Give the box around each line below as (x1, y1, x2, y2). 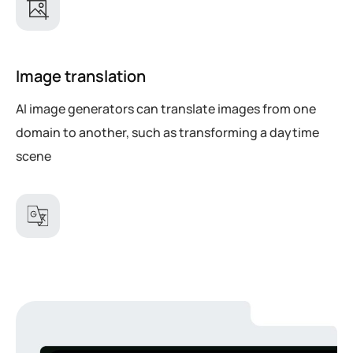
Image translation (16, 65, 146, 87)
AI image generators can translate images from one (16, 99, 316, 117)
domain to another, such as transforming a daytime (16, 123, 319, 141)
